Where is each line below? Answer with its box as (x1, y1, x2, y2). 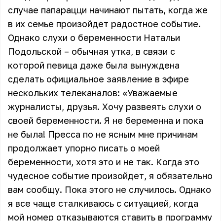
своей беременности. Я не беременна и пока (8, 115, 203, 126)
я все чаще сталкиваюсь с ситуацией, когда (8, 198, 198, 209)
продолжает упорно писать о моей (8, 143, 160, 153)
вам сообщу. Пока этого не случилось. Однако (8, 184, 211, 195)
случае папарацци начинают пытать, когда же (8, 4, 208, 15)
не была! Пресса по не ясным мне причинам (8, 129, 198, 140)
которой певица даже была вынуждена (8, 60, 180, 71)
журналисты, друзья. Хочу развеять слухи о (8, 101, 201, 112)
